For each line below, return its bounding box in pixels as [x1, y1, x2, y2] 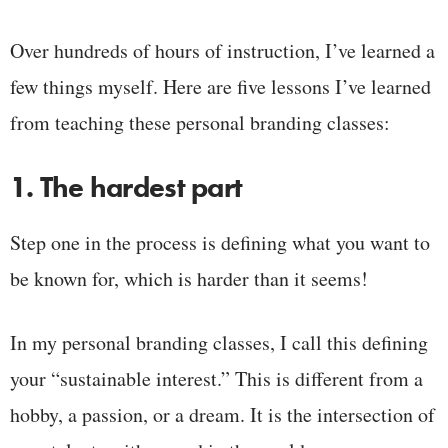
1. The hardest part [10, 169, 243, 207]
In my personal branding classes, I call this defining [10, 328, 428, 356]
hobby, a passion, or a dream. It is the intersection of [10, 400, 435, 428]
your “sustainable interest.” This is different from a [10, 364, 423, 392]
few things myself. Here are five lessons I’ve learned [10, 73, 431, 101]
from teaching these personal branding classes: [10, 109, 390, 137]
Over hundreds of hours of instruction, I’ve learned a [10, 37, 435, 65]
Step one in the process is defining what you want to [10, 228, 430, 256]
